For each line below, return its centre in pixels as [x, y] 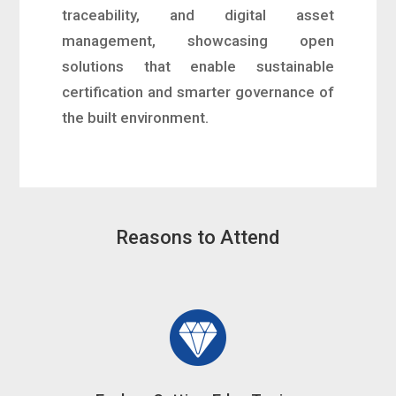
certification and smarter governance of [198, 92]
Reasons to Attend [198, 237]
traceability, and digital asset [198, 15]
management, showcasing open [198, 41]
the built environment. [136, 118]
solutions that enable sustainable [198, 66]
